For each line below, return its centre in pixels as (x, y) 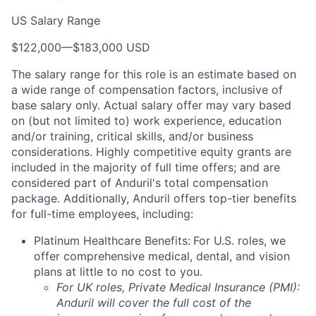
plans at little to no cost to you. (118, 272)
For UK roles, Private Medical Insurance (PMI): (178, 287)
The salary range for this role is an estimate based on (154, 74)
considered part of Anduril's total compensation (140, 183)
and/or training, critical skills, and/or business (132, 136)
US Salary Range (56, 20)
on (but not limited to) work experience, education (146, 121)
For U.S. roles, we (239, 241)
